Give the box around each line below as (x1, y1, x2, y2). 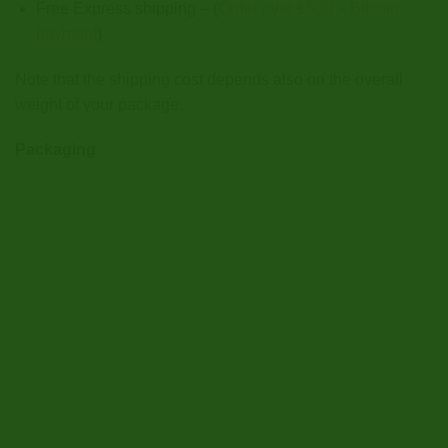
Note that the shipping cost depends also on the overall (15, 70, 403, 88)
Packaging (15, 141, 96, 159)
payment (35, 24, 97, 42)
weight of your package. (15, 95, 183, 113)
